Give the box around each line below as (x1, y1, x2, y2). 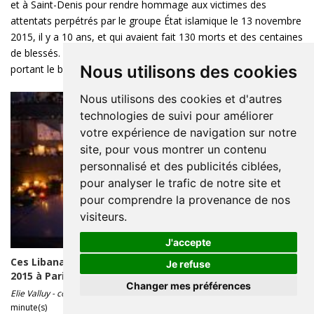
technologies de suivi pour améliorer (79, 109, 273, 123)
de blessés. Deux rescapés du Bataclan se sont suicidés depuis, (11, 46, 297, 60)
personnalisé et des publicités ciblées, (79, 159, 281, 173)
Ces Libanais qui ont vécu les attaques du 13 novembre (11, 254, 289, 268)
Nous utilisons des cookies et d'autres (79, 92, 282, 106)
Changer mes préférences (125, 280, 251, 292)
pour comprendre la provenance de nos (79, 193, 290, 207)
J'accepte (165, 236, 212, 248)
